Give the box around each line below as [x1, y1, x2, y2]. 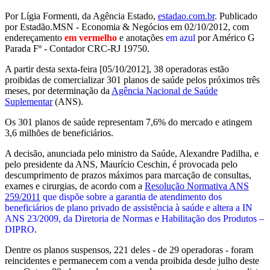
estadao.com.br [158, 10, 215, 21]
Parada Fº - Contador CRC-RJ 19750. [5, 43, 149, 54]
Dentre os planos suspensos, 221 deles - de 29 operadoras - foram [5, 244, 253, 255]
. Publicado [215, 10, 257, 21]
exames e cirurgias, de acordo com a [5, 180, 145, 191]
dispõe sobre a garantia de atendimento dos [59, 191, 222, 202]
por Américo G [195, 32, 255, 43]
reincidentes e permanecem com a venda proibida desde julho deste [5, 255, 259, 266]
